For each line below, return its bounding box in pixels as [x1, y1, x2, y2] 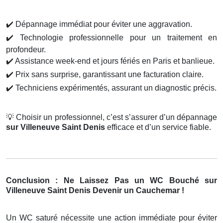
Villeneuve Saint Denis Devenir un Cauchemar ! [6, 186, 184, 195]
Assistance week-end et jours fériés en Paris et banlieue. [13, 57, 215, 66]
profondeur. [6, 45, 46, 54]
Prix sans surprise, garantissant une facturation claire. [13, 70, 204, 79]
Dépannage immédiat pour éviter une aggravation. [13, 20, 192, 29]
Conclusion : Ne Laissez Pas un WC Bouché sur [6, 176, 217, 185]
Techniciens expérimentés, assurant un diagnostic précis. [13, 84, 217, 93]
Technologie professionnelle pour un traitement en [13, 33, 217, 42]
